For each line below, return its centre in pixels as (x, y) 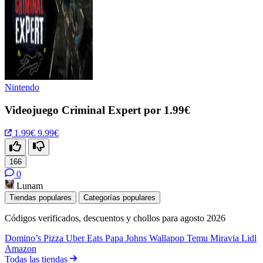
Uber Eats (85, 238)
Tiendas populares (41, 197)
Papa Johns (127, 238)
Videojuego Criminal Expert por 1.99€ (97, 110)
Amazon (21, 248)
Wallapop (168, 238)
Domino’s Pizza (35, 238)
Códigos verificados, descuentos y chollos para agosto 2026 (115, 218)
